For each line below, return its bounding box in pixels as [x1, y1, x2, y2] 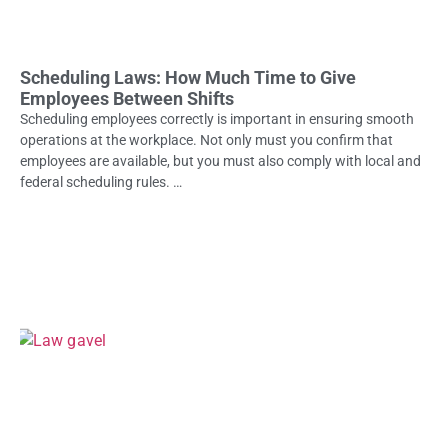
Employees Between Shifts [20, 87, 234, 109]
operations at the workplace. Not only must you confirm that [20, 131, 393, 148]
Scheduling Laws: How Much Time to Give [20, 66, 356, 88]
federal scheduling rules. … [20, 173, 182, 190]
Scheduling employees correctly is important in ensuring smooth [20, 110, 414, 127]
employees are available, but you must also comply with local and [20, 152, 421, 169]
